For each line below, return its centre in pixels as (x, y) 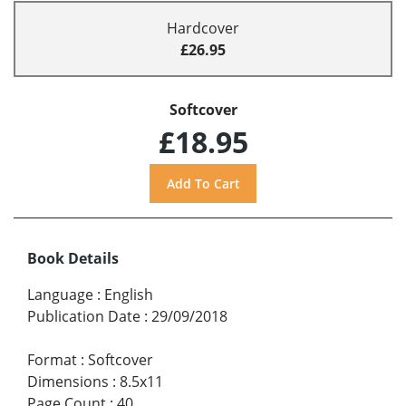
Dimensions (68, 382)
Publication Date (84, 317)
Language (60, 295)
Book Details (73, 259)
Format (52, 360)
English (129, 295)
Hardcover (203, 29)
